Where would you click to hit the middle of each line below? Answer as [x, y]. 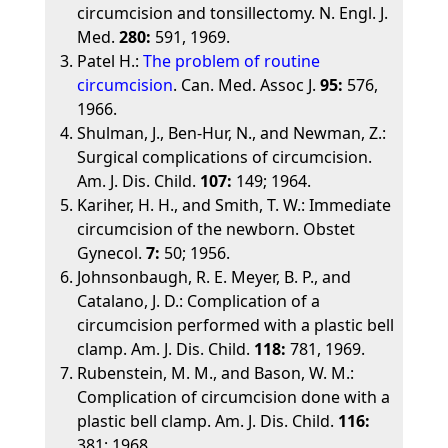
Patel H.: [109, 61]
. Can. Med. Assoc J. [246, 85]
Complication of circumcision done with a [233, 397]
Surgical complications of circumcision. [224, 157]
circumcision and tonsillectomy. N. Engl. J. [232, 13]
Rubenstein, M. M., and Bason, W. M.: [215, 373]
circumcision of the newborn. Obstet [215, 229]
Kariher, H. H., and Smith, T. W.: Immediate [233, 205]
